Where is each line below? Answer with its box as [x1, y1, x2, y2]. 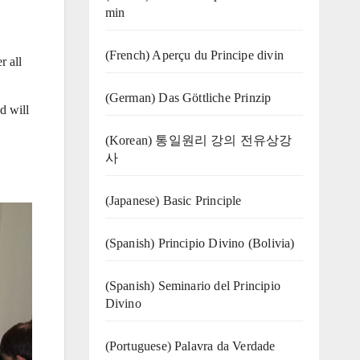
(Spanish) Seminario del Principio [104, 278, 281, 292]
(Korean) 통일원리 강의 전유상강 [104, 133, 292, 147]
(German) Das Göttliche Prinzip [104, 90, 272, 104]
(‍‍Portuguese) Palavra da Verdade [104, 338, 276, 353]
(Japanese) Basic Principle [104, 193, 242, 207]
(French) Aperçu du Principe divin [104, 47, 284, 62]
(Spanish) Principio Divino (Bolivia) [104, 235, 295, 250]
